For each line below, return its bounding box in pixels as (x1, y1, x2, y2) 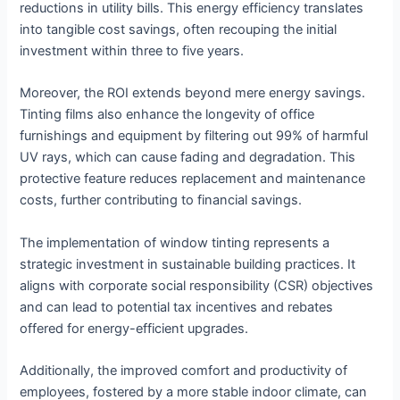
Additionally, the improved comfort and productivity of (20, 362, 348, 379)
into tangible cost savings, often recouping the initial (20, 21, 337, 37)
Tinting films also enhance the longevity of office (20, 106, 315, 123)
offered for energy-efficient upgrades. (20, 320, 249, 337)
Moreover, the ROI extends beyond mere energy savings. (20, 85, 366, 102)
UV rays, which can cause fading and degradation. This (20, 149, 356, 166)
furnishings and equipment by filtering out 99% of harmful (20, 128, 369, 145)
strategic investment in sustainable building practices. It (20, 255, 356, 272)
